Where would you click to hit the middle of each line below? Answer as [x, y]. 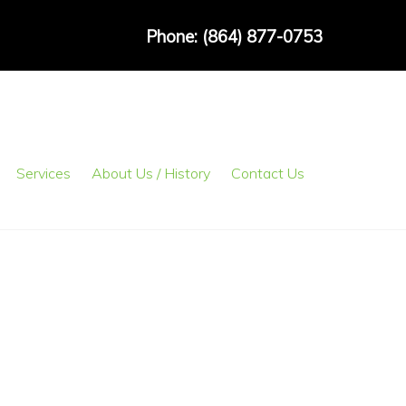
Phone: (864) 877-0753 [234, 36]
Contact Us [268, 173]
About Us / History [151, 173]
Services [44, 173]
